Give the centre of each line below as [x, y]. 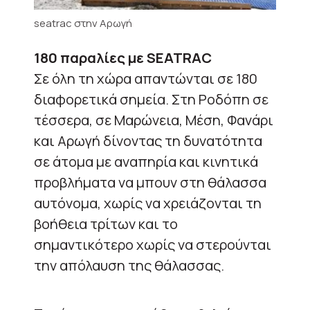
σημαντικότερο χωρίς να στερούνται [153, 244]
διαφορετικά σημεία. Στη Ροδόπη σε [151, 99]
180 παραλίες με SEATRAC [123, 57]
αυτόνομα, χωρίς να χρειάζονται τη [148, 203]
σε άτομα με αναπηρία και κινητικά [146, 161]
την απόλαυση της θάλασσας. [129, 265]
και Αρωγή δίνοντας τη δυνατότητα [148, 140]
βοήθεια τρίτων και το [106, 224]
